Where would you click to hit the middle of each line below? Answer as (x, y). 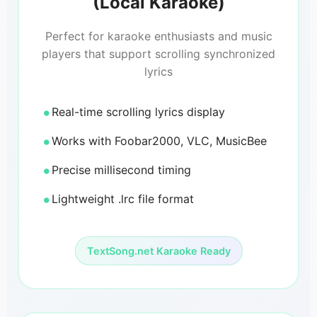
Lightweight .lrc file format (123, 199)
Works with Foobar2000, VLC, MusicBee (159, 141)
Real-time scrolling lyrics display (138, 112)
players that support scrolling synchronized (158, 54)
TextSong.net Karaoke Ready (158, 251)
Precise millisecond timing (121, 170)
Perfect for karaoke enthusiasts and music (158, 36)
